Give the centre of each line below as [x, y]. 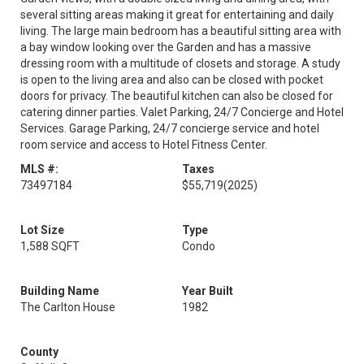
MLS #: [39, 169]
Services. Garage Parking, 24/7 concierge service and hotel [170, 128]
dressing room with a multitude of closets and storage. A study [180, 63]
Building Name [60, 291]
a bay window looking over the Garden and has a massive [166, 47]
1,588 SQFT [50, 246]
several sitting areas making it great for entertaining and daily [177, 15]
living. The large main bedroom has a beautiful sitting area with [181, 31]
